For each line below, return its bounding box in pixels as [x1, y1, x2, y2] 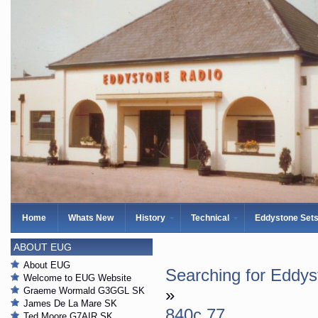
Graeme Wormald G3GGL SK [23, 285, 145, 296]
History [136, 213, 165, 223]
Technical [191, 213, 229, 223]
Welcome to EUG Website [23, 273, 131, 283]
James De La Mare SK [23, 298, 117, 309]
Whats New [68, 213, 114, 223]
